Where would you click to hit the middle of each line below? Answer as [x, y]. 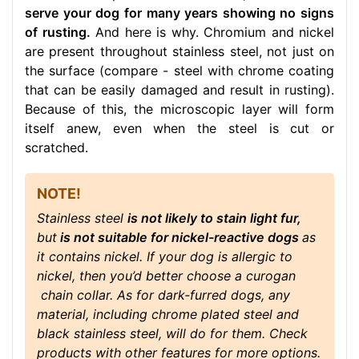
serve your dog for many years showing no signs [179, 13]
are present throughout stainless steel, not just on [179, 52]
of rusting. [58, 32]
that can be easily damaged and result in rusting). [179, 90]
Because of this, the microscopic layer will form [179, 109]
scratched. [56, 148]
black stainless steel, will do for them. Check [172, 334]
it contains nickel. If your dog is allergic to [165, 257]
